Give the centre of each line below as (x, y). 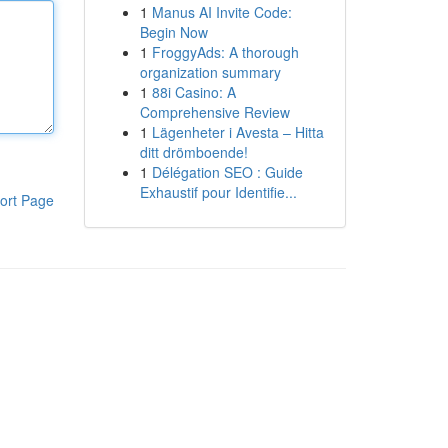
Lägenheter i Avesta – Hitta (237, 132)
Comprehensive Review (214, 112)
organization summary (210, 72)
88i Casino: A (193, 92)
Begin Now (173, 32)
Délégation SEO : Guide (227, 172)
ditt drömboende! (193, 152)
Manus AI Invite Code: (221, 12)
